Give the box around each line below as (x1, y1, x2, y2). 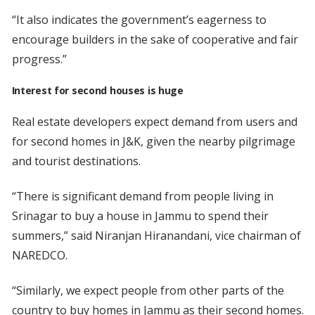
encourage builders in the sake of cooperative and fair (11, 32, 298, 48)
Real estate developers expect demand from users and (11, 114, 297, 130)
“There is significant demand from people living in (11, 188, 274, 205)
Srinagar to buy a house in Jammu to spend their (11, 208, 269, 224)
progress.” (11, 51, 67, 67)
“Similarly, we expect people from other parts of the (11, 283, 284, 299)
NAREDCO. (11, 247, 67, 264)
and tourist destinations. (11, 153, 141, 169)
